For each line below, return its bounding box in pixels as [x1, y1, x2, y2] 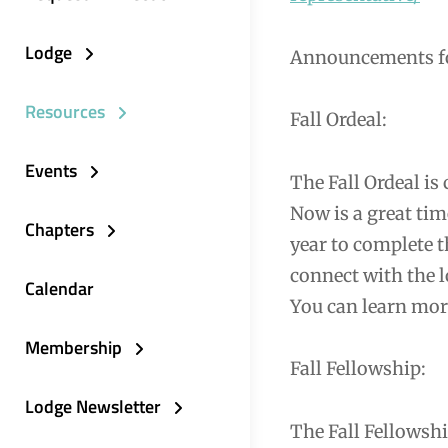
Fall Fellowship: [290, 357, 426, 380]
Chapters [25, 215, 94, 243]
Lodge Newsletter [25, 392, 161, 420]
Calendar [25, 274, 94, 302]
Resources [25, 97, 105, 125]
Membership [25, 333, 122, 361]
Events [25, 156, 77, 184]
